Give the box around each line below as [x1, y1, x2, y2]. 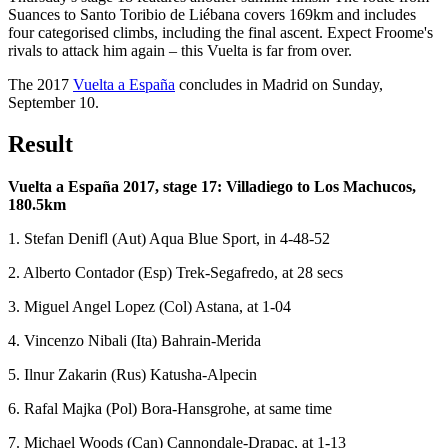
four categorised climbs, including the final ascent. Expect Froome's [8, 23, 433, 41]
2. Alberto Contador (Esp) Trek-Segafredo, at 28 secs [8, 264, 343, 282]
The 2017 [8, 75, 73, 93]
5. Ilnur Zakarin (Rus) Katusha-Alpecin [8, 366, 257, 384]
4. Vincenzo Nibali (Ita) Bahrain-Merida [8, 332, 261, 350]
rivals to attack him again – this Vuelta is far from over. [8, 41, 352, 59]
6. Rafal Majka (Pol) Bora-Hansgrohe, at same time [8, 400, 332, 418]
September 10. [8, 93, 99, 111]
